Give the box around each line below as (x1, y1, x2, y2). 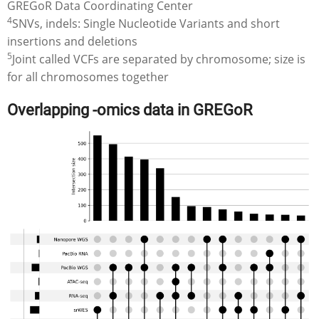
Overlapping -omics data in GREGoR (7, 100, 253, 119)
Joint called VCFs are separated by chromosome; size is (12, 51, 305, 67)
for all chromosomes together (7, 68, 169, 85)
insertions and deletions (7, 33, 137, 49)
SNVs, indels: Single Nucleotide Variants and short (12, 15, 280, 31)
